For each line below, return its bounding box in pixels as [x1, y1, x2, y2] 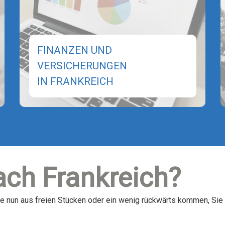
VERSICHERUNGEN [37, 60, 127, 72]
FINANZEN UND [37, 44, 112, 57]
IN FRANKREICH [37, 75, 114, 88]
